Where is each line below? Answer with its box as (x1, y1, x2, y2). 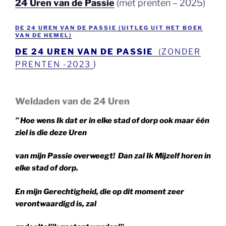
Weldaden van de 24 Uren (15, 96, 130, 107)
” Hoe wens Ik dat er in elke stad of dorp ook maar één (15, 116, 209, 125)
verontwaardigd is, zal (15, 199, 96, 208)
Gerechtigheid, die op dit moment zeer (43, 187, 184, 196)
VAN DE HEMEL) (15, 31, 72, 39)
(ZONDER (158, 46, 201, 56)
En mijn (15, 187, 43, 196)
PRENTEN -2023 (15, 59, 93, 69)
